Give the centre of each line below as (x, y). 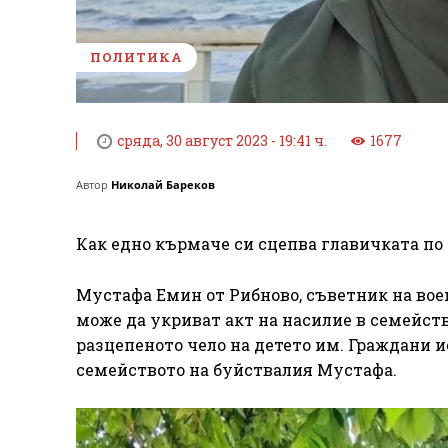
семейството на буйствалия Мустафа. (236, 370)
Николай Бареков (163, 185)
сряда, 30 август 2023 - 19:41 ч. (222, 141)
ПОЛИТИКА (136, 56)
